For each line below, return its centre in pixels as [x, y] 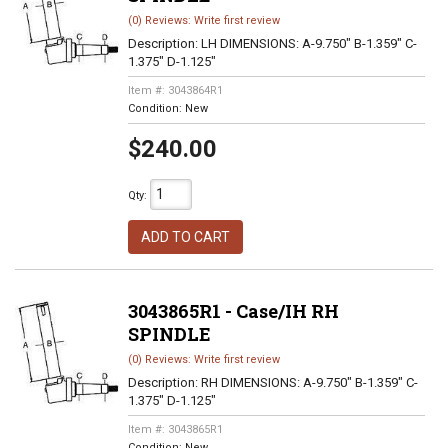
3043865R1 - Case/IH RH [233, 311]
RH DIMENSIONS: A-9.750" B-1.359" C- [309, 382]
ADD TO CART [185, 237]
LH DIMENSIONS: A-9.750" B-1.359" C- [308, 43]
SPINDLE [169, 334]
